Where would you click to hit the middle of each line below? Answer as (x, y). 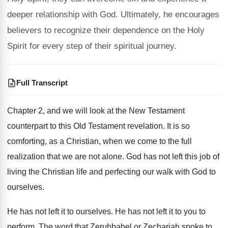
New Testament (157, 111)
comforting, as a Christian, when (65, 141)
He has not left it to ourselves (59, 211)
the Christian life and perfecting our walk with (109, 172)
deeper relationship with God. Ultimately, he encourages (113, 15)
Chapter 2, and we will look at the (67, 111)
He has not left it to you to (160, 211)
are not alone (98, 156)
